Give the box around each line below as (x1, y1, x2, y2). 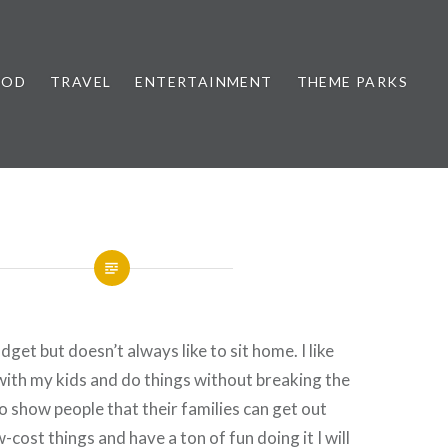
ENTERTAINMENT (135, 73, 273, 90)
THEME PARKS (296, 73, 408, 90)
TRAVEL (49, 73, 112, 90)
